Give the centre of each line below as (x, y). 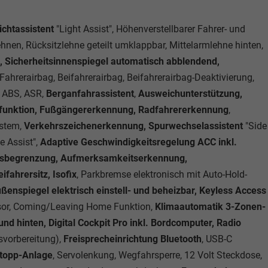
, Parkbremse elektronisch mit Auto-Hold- (162, 174)
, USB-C (217, 239)
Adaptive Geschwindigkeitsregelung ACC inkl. (138, 142)
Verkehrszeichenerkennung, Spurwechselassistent (132, 126)
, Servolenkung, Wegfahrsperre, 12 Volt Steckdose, (157, 255)
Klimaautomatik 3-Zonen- (209, 207)
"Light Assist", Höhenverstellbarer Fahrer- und (150, 29)
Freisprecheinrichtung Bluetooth (133, 239)
